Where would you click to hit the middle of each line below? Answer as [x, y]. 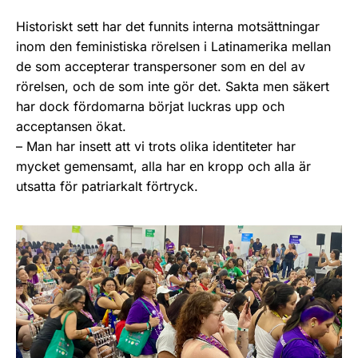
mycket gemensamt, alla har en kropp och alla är [163, 166]
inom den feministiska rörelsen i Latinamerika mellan [173, 46]
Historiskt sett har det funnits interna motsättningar [168, 26]
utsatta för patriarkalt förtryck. [107, 186]
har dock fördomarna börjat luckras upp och [150, 106]
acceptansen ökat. [71, 126]
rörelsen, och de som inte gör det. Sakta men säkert [173, 86]
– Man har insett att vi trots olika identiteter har [156, 146]
